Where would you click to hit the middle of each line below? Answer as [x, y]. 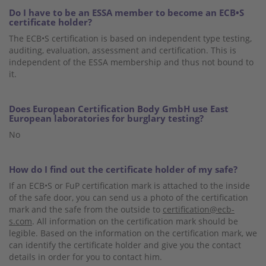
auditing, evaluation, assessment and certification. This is [123, 50]
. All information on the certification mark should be [135, 221]
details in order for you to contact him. [85, 256]
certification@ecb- [199, 209]
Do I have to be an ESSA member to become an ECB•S [126, 12]
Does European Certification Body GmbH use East [119, 108]
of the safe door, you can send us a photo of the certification [129, 197]
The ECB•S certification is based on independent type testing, [130, 38]
